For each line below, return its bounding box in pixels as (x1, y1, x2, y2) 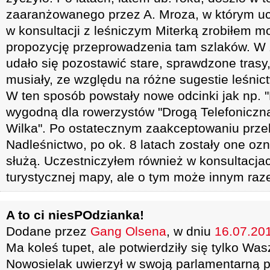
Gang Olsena (90, 224, 166, 238)
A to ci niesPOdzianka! (6, 208, 144, 222)
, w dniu (166, 224, 215, 238)
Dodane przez (6, 224, 90, 238)
